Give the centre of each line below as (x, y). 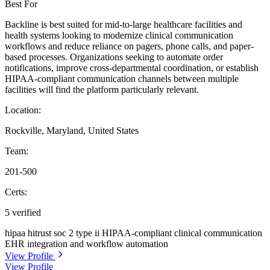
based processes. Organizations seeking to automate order (114, 57)
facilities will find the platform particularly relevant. (102, 90)
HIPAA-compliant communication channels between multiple (122, 79)
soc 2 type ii (78, 233)
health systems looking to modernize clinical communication (119, 36)
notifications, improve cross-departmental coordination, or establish (132, 68)
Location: (23, 110)
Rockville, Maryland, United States (72, 131)
